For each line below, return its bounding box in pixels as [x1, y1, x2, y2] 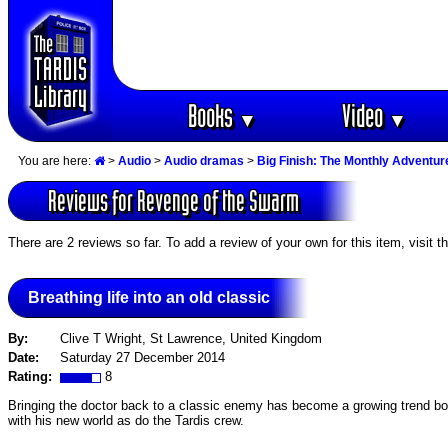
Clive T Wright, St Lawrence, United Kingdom [60, 331, 322, 347]
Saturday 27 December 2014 [60, 350, 225, 366]
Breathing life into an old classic [28, 288, 270, 306]
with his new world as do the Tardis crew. [8, 412, 244, 428]
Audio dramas [164, 154, 244, 168]
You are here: [18, 154, 94, 168]
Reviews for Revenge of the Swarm [48, 185, 299, 217]
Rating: [8, 369, 60, 385]
